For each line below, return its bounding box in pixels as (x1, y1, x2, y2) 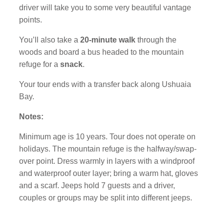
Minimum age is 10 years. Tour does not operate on (19, 132, 196, 141)
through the (137, 36, 177, 44)
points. (19, 16, 43, 24)
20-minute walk (80, 36, 136, 44)
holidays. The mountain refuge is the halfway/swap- (19, 145, 197, 153)
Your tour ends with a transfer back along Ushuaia (19, 80, 192, 88)
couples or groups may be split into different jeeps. (19, 194, 193, 202)
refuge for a (19, 60, 61, 68)
